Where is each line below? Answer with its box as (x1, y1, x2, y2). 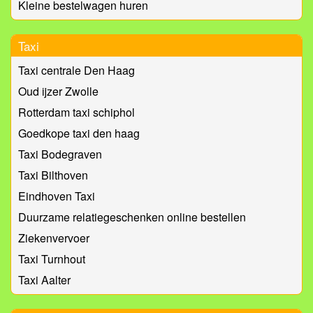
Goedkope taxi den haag (18, 125, 140, 142)
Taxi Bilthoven (18, 167, 88, 184)
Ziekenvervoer (18, 230, 89, 247)
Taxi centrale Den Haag (18, 62, 135, 79)
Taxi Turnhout (18, 251, 85, 268)
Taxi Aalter (18, 272, 71, 289)
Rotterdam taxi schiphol (18, 104, 135, 121)
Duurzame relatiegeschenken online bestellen (18, 209, 246, 226)
